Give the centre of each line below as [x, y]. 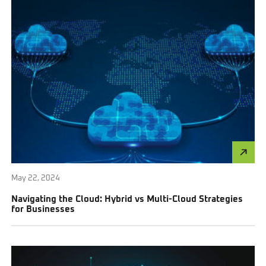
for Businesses [43, 210]
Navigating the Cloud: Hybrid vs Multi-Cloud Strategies [127, 199]
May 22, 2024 [36, 179]
